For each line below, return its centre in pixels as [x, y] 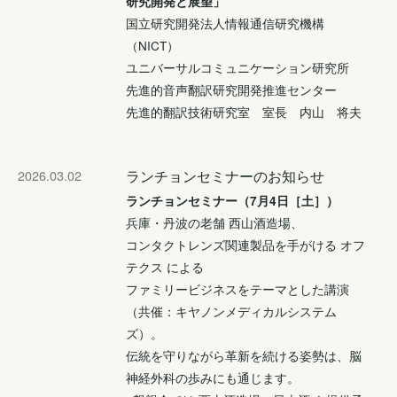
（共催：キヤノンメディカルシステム [231, 311]
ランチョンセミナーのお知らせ [225, 175]
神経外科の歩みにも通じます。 [213, 377]
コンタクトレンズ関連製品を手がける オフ [245, 244]
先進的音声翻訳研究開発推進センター [231, 89]
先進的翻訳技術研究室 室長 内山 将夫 [244, 111]
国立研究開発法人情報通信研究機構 [225, 23]
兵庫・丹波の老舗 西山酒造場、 [214, 222]
